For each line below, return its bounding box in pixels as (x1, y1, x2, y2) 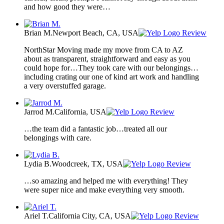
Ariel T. (24, 211, 48, 220)
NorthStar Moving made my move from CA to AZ (24, 45, 183, 54)
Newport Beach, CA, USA (52, 28, 138, 37)
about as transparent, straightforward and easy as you (24, 54, 190, 63)
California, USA (54, 107, 106, 116)
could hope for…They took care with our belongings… (24, 63, 198, 72)
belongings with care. (24, 133, 91, 142)
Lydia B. (24, 159, 51, 168)
